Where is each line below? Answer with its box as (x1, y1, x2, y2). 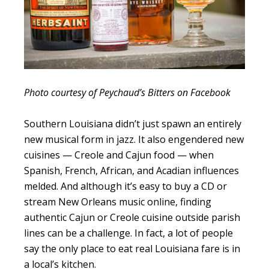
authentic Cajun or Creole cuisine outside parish (24, 211, 240, 225)
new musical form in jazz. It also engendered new (24, 133, 244, 147)
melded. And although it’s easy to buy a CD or (24, 180, 227, 193)
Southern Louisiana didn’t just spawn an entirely (24, 117, 241, 131)
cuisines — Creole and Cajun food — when (24, 148, 214, 162)
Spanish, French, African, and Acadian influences (24, 164, 239, 178)
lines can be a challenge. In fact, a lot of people (24, 226, 233, 240)
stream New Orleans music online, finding (24, 195, 211, 209)
